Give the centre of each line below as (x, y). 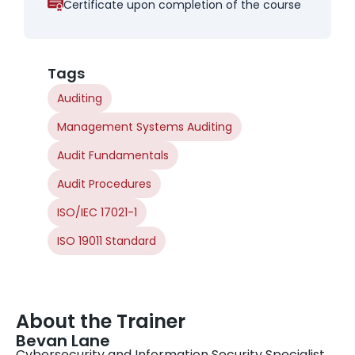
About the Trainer (101, 322)
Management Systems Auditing (145, 127)
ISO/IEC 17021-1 (97, 213)
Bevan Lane (63, 341)
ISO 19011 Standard (107, 241)
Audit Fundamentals (113, 156)
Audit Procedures (104, 184)
